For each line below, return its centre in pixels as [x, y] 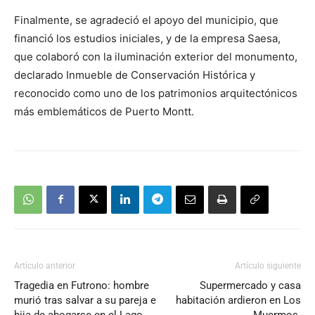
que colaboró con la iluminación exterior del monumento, [156, 56]
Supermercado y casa [250, 285]
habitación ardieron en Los [238, 300]
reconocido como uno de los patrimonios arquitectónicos [156, 93]
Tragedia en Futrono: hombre [82, 285]
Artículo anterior [45, 265]
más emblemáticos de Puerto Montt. [104, 111]
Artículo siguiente [268, 265]
